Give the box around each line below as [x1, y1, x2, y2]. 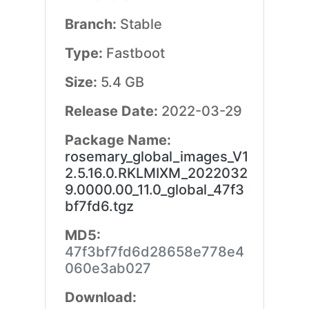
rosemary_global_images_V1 [64, 148, 248, 165]
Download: [64, 289, 137, 306]
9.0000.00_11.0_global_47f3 [64, 181, 244, 198]
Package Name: [64, 132, 171, 148]
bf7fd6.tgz [64, 198, 134, 215]
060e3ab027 [64, 260, 151, 277]
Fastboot [106, 45, 165, 61]
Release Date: [64, 103, 161, 119]
